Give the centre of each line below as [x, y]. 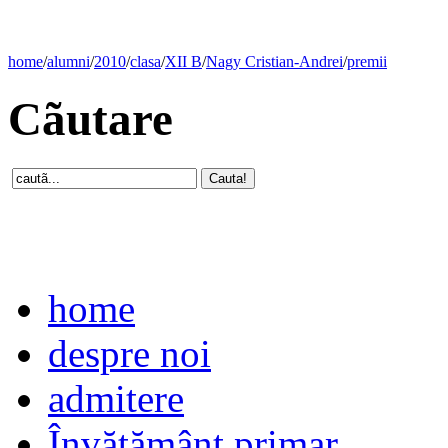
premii [367, 61]
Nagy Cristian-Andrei [274, 61]
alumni [68, 61]
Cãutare [90, 119]
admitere [116, 398]
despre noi [129, 353]
